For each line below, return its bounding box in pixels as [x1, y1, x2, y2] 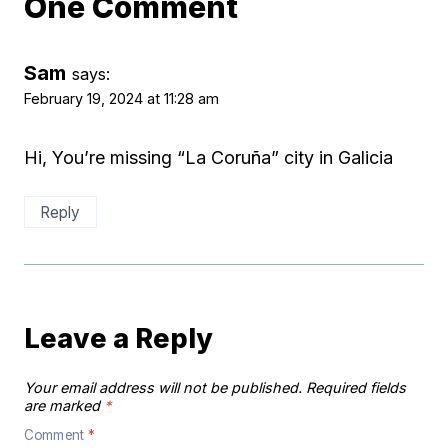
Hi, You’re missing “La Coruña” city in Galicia [24, 146, 393, 168]
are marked [24, 397, 104, 415]
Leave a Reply [24, 322, 213, 356]
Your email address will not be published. [24, 379, 302, 397]
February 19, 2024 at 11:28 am [24, 90, 219, 108]
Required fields [306, 379, 406, 397]
